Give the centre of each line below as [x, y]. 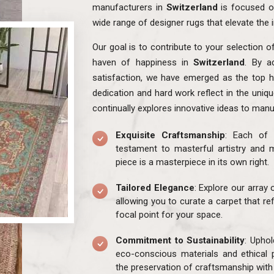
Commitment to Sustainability [180, 240]
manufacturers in [128, 7]
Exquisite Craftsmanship [170, 135]
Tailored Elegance [155, 187]
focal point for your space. [169, 214]
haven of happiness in [143, 62]
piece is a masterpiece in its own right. [192, 162]
